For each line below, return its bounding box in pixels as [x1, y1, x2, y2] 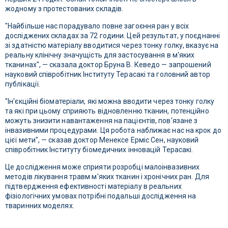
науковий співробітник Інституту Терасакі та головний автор [5, 70, 210, 79]
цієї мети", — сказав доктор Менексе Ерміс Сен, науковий [5, 136, 199, 145]
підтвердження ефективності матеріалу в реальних [5, 182, 182, 191]
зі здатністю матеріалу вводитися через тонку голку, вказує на [5, 41, 219, 50]
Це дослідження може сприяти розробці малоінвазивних [5, 163, 200, 172]
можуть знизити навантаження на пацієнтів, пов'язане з [5, 117, 198, 125]
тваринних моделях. [5, 202, 74, 210]
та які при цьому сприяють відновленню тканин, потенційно [5, 107, 209, 116]
